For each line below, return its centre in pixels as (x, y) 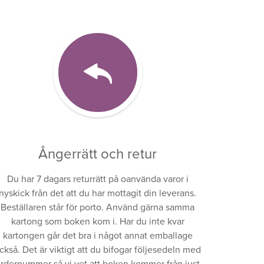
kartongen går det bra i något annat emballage (98, 236)
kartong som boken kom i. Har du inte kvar (98, 222)
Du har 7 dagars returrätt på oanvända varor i (98, 179)
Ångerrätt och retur (98, 154)
